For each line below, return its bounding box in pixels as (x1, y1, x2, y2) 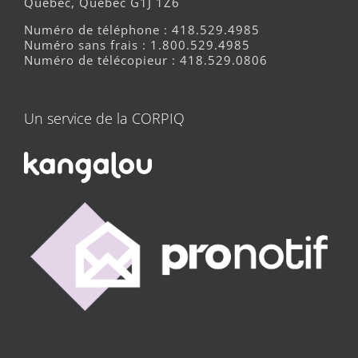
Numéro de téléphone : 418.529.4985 (24, 21, 260, 38)
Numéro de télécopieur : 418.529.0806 (24, 51, 268, 68)
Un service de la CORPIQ (24, 108, 185, 128)
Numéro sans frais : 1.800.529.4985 (24, 36, 250, 53)
